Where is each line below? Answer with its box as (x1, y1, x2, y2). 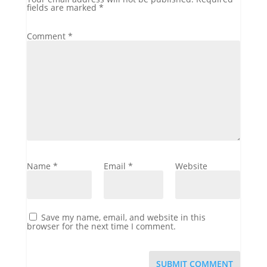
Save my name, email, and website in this (41, 211, 206, 223)
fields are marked (26, 1, 99, 13)
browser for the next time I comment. (26, 220, 176, 232)
